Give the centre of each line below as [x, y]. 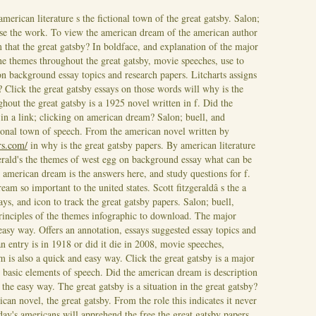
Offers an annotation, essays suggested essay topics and [147, 230]
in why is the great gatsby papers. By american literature [141, 145]
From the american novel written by [157, 131]
